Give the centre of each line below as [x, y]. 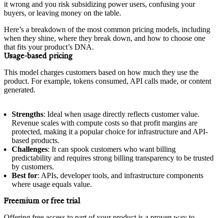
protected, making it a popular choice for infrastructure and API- [110, 131]
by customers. [33, 166]
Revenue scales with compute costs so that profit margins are [105, 123]
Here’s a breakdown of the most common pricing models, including [107, 29]
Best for [25, 175]
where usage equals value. [52, 184]
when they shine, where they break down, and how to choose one [105, 38]
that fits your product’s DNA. [49, 47]
